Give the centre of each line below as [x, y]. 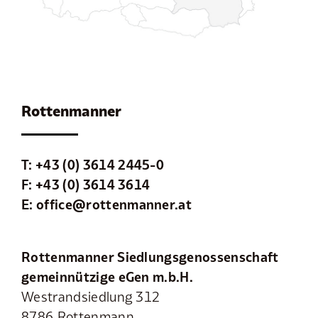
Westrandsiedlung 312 [91, 296]
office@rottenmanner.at [114, 204]
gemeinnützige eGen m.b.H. [107, 276]
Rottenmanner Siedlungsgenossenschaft [150, 257]
